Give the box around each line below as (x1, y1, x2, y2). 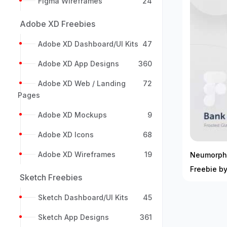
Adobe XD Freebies (20, 19, 95, 29)
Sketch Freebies (20, 172, 82, 182)
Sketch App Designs (38, 213, 109, 221)
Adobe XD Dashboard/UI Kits (38, 40, 138, 48)
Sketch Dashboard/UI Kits (38, 193, 128, 202)
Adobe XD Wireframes (38, 150, 116, 159)
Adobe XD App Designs (38, 59, 119, 68)
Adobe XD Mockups (38, 110, 107, 119)
